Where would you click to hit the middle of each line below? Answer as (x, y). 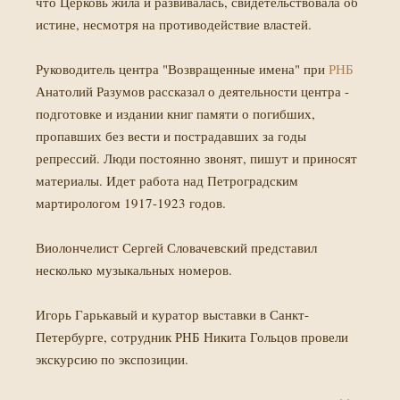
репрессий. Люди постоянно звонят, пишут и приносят (196, 158)
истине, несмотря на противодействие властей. (174, 24)
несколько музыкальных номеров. (134, 270)
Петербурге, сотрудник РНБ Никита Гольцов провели (192, 337)
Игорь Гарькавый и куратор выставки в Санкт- (172, 314)
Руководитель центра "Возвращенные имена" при (182, 69)
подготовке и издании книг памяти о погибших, (175, 113)
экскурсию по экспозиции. (112, 359)
